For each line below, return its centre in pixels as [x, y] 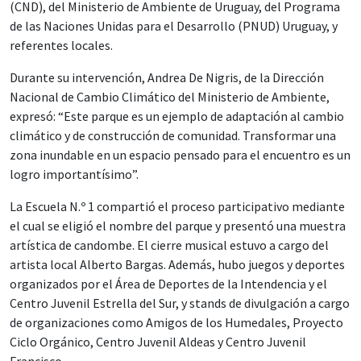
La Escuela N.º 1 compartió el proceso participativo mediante [177, 206]
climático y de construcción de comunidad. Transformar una [173, 135]
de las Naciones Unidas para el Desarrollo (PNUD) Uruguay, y [174, 26]
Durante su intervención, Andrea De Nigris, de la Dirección [167, 77]
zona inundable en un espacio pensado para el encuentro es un [180, 155]
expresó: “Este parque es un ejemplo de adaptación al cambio [177, 116]
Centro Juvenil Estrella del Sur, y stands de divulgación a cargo [180, 303]
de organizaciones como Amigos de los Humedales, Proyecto [176, 322]
